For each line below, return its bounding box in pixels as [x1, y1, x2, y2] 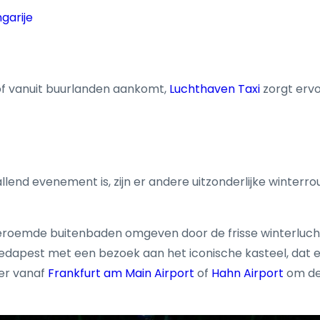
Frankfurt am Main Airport [48, 265, 194, 282]
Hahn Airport [211, 265, 284, 282]
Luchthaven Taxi [169, 81, 260, 98]
